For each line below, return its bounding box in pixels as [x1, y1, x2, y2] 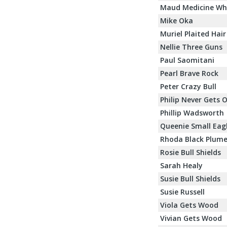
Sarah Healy [160, 160, 203, 170]
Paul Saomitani [160, 55, 214, 65]
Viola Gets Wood [160, 200, 218, 210]
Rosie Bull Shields [160, 147, 221, 157]
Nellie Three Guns [160, 42, 222, 52]
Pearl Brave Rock [160, 68, 218, 78]
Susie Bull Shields [160, 173, 220, 183]
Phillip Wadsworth [160, 107, 224, 118]
